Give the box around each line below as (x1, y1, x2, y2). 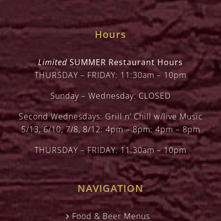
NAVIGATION (77, 182, 144, 195)
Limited (38, 57, 67, 68)
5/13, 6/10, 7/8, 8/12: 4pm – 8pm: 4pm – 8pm (21, 124, 200, 135)
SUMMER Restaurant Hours (67, 57, 183, 68)
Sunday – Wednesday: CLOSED (50, 90, 171, 102)
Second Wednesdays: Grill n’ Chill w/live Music (18, 111, 203, 122)
